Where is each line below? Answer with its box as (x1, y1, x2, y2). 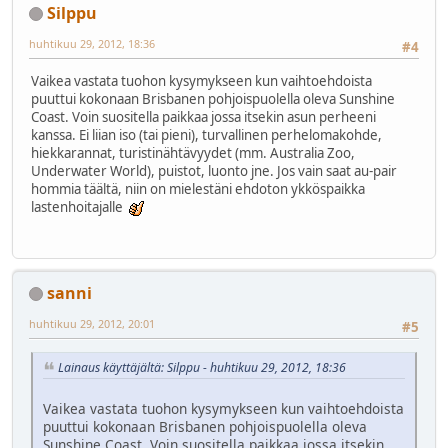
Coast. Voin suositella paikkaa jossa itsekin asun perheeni (31, 108, 376, 127)
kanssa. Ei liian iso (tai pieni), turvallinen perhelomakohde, (31, 126, 382, 145)
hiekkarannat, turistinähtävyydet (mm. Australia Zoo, (31, 144, 355, 163)
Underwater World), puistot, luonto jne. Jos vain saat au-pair (31, 162, 397, 181)
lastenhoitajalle (31, 198, 129, 217)
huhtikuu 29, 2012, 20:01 (29, 315, 155, 331)
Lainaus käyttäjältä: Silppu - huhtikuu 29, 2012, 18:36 (58, 358, 346, 376)
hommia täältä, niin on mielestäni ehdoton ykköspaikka (31, 180, 365, 199)
